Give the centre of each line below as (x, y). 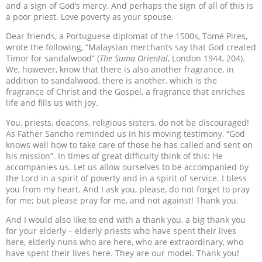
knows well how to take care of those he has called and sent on (129, 144)
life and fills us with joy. (52, 103)
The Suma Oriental (134, 58)
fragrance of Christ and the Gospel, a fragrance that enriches (125, 92)
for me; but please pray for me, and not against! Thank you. (122, 200)
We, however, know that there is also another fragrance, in (120, 70)
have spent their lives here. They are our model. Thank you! (123, 253)
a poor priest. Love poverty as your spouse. (90, 16)
